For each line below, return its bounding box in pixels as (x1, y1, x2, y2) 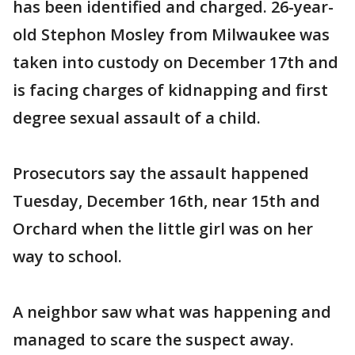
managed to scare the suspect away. (13, 329, 294, 350)
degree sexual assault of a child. (13, 107, 261, 128)
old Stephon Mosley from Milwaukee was (13, 24, 330, 45)
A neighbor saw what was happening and (13, 301, 331, 323)
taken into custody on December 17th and (13, 52, 338, 73)
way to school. (13, 246, 122, 267)
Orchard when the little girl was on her (13, 218, 313, 239)
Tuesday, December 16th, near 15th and (13, 190, 320, 212)
